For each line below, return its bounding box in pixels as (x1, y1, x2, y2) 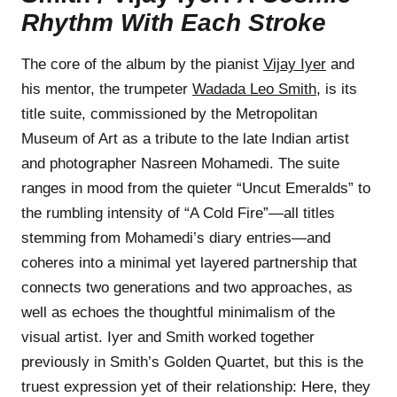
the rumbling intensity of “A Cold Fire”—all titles (21, 204, 335, 222)
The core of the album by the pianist (21, 55, 263, 73)
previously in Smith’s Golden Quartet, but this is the (21, 353, 363, 370)
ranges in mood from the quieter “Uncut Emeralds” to (21, 179, 370, 197)
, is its (316, 80, 357, 97)
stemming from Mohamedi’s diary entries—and (21, 229, 331, 246)
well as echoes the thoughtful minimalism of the (21, 303, 335, 321)
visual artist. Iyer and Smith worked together (21, 328, 315, 346)
